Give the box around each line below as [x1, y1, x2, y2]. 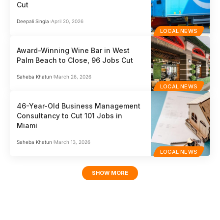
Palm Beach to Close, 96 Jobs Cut [17, 55, 134, 64]
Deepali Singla [17, 18, 50, 25]
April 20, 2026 [51, 18, 83, 25]
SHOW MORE [92, 169, 128, 177]
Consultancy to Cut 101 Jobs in [17, 111, 123, 120]
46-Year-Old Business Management [17, 101, 141, 110]
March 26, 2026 [54, 73, 91, 80]
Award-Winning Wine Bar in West [17, 46, 130, 55]
